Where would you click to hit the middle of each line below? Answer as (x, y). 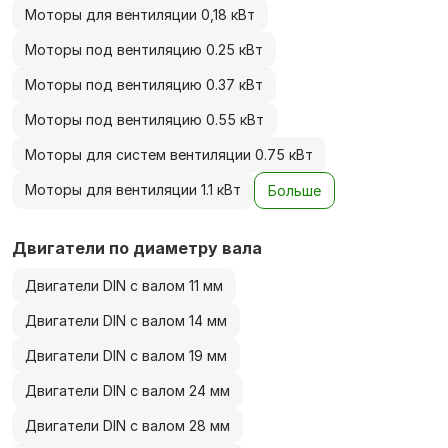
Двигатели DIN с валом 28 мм (127, 425)
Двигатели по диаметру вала (137, 248)
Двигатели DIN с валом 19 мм (126, 355)
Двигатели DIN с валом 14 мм (126, 320)
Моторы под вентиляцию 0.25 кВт (144, 49)
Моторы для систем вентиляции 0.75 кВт (169, 154)
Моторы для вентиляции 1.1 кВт (133, 189)
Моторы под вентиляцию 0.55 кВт (144, 119)
